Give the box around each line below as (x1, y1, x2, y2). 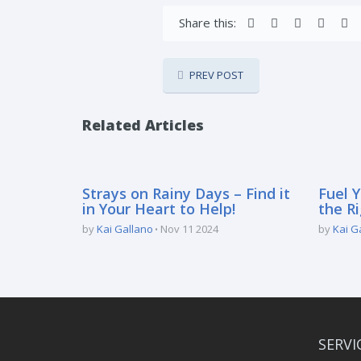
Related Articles (82, 115, 204, 135)
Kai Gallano (97, 222, 153, 236)
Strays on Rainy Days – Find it (82, 184, 290, 203)
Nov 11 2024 (160, 222, 218, 236)
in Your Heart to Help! (82, 199, 235, 218)
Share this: (179, 15, 236, 31)
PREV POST (189, 68, 243, 82)
